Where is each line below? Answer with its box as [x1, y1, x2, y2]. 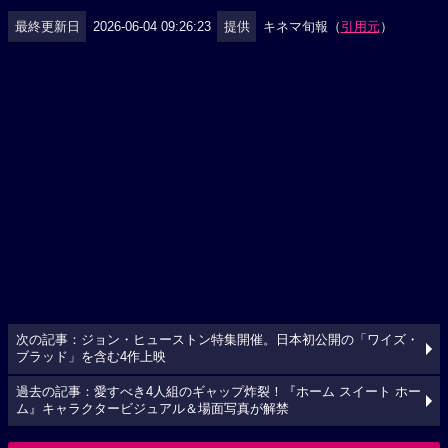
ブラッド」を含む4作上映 [16, 350, 166, 364]
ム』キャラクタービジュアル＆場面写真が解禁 [16, 402, 289, 416]
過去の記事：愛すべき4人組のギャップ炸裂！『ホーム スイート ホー [16, 385, 421, 399]
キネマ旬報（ [262, 18, 341, 34]
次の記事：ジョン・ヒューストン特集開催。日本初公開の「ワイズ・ [16, 333, 419, 347]
